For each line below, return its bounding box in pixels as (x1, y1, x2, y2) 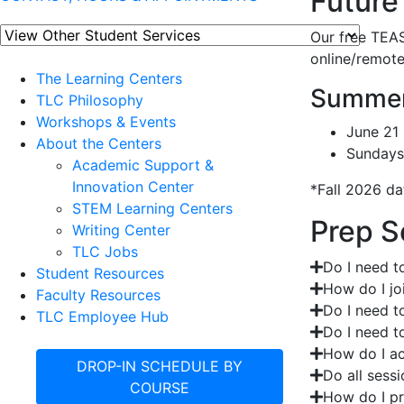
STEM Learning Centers (72, 199, 233, 218)
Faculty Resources (36, 286, 161, 305)
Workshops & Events (36, 113, 176, 132)
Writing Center (72, 221, 170, 240)
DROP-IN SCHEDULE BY (76, 357, 243, 376)
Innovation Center (72, 178, 194, 197)
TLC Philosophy (36, 91, 143, 110)
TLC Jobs (72, 243, 138, 262)
